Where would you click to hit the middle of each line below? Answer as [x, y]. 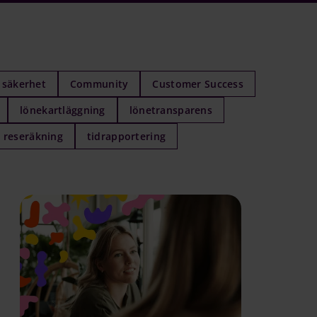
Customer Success [198, 83]
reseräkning [33, 136]
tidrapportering [126, 136]
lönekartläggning [63, 110]
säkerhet [24, 83]
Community [99, 83]
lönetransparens [171, 110]
